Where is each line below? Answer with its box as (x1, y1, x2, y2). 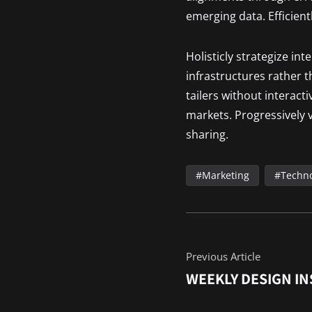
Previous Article (186, 249, 260, 263)
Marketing (202, 168, 250, 182)
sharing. (186, 126, 228, 142)
